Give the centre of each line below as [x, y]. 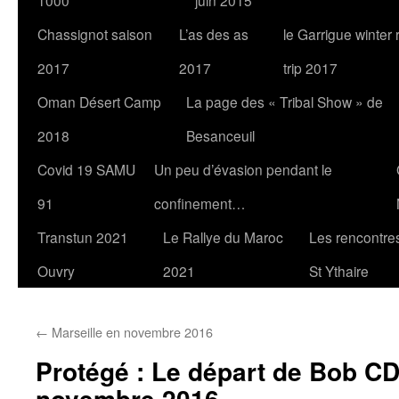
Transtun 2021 [83, 237]
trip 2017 [310, 68]
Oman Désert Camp [99, 102]
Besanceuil [220, 135]
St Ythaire [339, 271]
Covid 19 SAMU [86, 169]
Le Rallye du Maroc [223, 237]
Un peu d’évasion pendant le [243, 169]
